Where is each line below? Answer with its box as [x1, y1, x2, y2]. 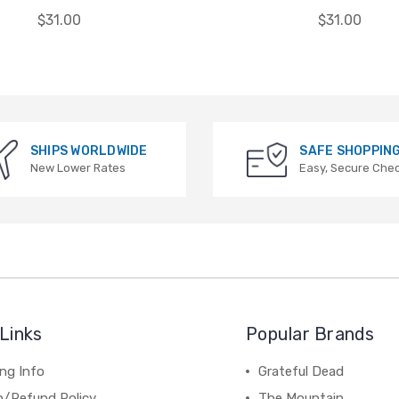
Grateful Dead [258, 363, 345, 380]
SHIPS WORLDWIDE [29, 143, 148, 159]
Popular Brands [246, 323, 375, 346]
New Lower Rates [29, 161, 126, 175]
